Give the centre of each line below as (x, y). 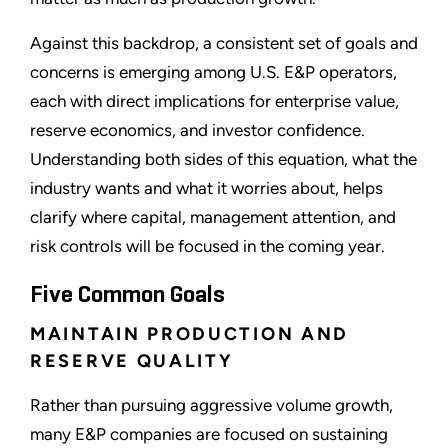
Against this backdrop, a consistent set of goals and (224, 43)
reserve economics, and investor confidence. (197, 130)
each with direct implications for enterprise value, (214, 101)
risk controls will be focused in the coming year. (207, 246)
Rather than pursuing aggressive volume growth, (211, 405)
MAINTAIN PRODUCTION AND (190, 334)
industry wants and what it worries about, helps (206, 188)
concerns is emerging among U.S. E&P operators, (213, 72)
